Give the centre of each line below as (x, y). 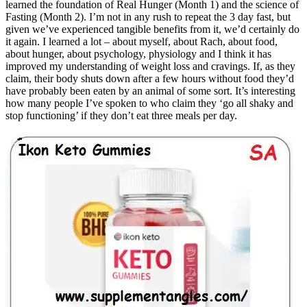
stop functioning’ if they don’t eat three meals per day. (121, 115)
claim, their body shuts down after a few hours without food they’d (150, 78)
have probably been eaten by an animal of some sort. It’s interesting (150, 90)
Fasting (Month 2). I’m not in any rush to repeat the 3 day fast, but (148, 16)
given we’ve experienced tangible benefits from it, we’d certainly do (152, 29)
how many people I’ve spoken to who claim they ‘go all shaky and (149, 103)
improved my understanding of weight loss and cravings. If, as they (150, 66)
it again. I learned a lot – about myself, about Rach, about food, (142, 41)
